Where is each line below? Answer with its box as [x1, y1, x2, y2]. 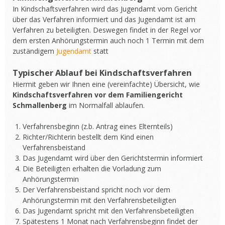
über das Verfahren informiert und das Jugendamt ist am [13, 15, 195, 24]
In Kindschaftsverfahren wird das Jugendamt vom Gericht [13, 4, 197, 14]
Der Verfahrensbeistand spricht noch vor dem [23, 185, 170, 194]
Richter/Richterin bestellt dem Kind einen [23, 132, 154, 142]
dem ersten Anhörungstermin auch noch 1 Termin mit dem [13, 36, 204, 45]
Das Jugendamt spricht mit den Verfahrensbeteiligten [23, 206, 194, 215]
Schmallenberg [13, 100, 69, 110]
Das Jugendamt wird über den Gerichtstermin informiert [23, 153, 203, 163]
